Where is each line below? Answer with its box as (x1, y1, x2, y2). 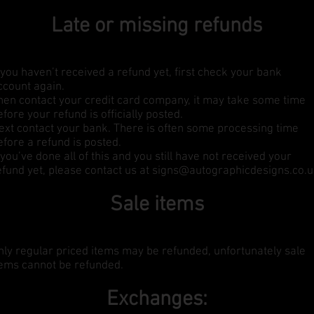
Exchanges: (106, 287, 207, 313)
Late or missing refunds (51, 13, 262, 39)
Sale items (109, 192, 204, 218)
